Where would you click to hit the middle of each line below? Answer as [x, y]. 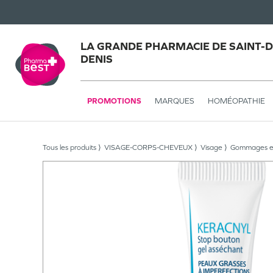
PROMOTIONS [114, 101]
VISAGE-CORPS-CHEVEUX [148, 147]
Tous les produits [69, 147]
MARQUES [175, 101]
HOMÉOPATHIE [236, 101]
